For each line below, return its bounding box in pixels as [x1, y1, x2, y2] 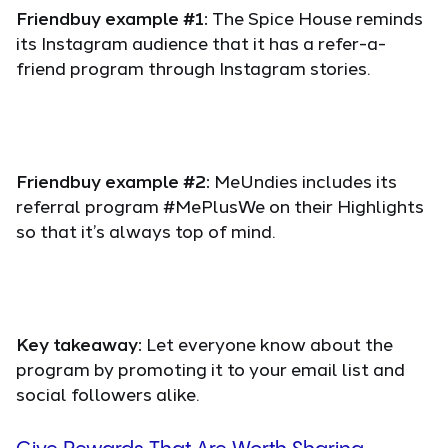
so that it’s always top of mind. [16, 219, 275, 242]
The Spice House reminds [212, 6, 423, 29]
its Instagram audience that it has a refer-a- [16, 31, 386, 54]
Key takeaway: [16, 332, 146, 355]
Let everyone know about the [146, 332, 393, 355]
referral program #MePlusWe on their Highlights [16, 194, 424, 217]
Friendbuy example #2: [16, 169, 214, 192]
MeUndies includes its [214, 169, 397, 192]
